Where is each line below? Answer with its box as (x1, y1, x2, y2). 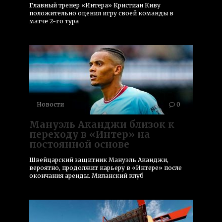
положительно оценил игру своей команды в (29, 9, 173, 17)
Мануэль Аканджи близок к (29, 118, 174, 130)
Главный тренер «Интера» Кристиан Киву (29, 1, 161, 9)
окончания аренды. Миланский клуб (29, 171, 144, 179)
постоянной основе (29, 138, 129, 150)
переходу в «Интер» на (29, 128, 150, 140)
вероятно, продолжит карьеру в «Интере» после (29, 164, 182, 171)
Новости (37, 100, 64, 108)
